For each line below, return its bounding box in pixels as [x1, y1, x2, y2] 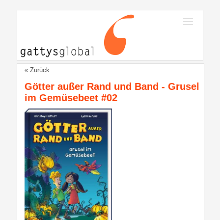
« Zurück [25, 66, 50, 74]
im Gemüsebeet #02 [25, 92, 117, 103]
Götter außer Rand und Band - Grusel [25, 81, 199, 92]
